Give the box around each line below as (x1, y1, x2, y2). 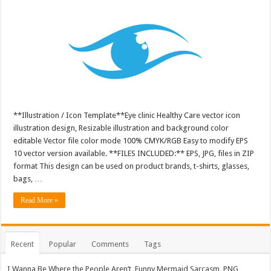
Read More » (21, 195, 59, 204)
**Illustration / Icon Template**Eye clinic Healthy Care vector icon (13, 110, 241, 120)
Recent (11, 239, 34, 249)
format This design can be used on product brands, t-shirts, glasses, (13, 161, 250, 171)
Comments (91, 239, 129, 249)
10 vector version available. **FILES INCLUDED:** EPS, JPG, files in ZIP (13, 148, 255, 158)
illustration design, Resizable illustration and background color (13, 123, 229, 132)
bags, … (13, 174, 43, 183)
